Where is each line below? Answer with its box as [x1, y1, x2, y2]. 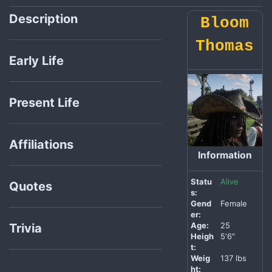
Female [220, 199, 247, 209]
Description [9, 12, 81, 27]
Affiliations [9, 137, 76, 152]
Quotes [9, 179, 55, 194]
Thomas [195, 37, 254, 56]
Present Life [9, 95, 83, 110]
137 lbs [220, 253, 246, 263]
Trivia [9, 221, 45, 236]
